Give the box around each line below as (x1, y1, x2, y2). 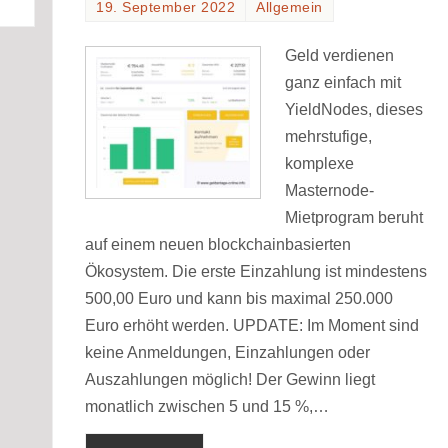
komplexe (285, 154, 355, 172)
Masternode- (285, 181, 375, 199)
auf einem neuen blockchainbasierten (85, 235, 352, 253)
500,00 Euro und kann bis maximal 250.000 (85, 289, 394, 307)
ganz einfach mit (285, 73, 402, 91)
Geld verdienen (285, 46, 395, 64)
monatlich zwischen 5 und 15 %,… (85, 397, 330, 415)
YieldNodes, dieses (285, 100, 424, 118)
